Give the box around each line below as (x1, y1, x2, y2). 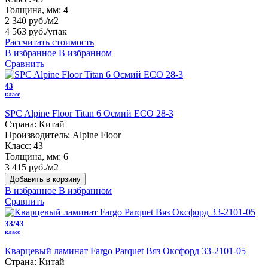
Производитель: (5, 129, 70, 140)
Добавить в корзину (10, 174, 81, 184)
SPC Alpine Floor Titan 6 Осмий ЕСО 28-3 (5, 108, 173, 118)
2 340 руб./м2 (5, 15, 59, 26)
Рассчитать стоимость (5, 36, 94, 47)
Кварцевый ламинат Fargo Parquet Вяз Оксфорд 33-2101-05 (5, 245, 246, 256)
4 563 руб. (5, 26, 45, 36)
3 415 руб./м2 (5, 162, 59, 172)
